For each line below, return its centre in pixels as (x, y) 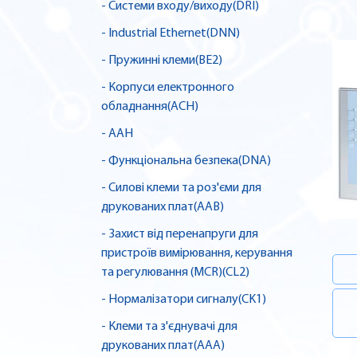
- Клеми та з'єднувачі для (169, 327)
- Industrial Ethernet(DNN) (171, 34)
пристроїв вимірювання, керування (197, 254)
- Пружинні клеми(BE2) (162, 61)
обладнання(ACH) (150, 107)
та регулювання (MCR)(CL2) (175, 273)
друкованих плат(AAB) (163, 208)
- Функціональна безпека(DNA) (186, 161)
